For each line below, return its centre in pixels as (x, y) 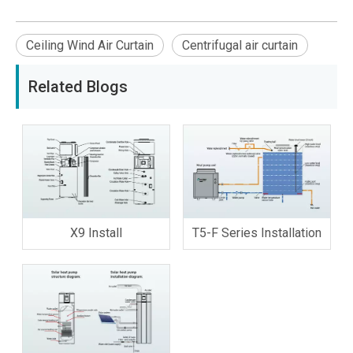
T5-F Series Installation (257, 232)
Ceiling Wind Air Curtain (90, 45)
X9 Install (96, 232)
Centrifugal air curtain (240, 45)
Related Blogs (78, 87)
